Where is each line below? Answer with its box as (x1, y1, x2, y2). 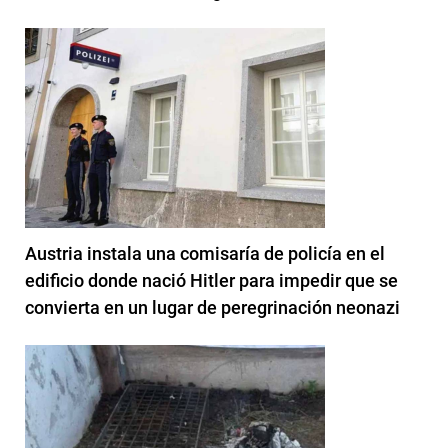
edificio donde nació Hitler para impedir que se (25, 269, 398, 291)
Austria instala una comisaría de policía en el (25, 242, 385, 264)
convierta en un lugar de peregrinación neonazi (25, 296, 400, 318)
